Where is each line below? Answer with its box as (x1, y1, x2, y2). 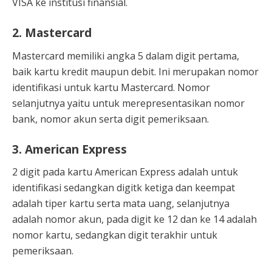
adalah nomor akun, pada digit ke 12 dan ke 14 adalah (12, 212, 257, 226)
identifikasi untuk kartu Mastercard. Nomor (12, 80, 210, 94)
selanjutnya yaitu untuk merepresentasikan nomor (12, 96, 245, 110)
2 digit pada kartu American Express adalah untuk (12, 165, 238, 179)
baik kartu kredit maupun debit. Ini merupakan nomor (12, 64, 259, 78)
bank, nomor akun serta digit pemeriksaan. (12, 112, 209, 126)
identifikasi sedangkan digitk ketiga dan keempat (12, 181, 235, 195)
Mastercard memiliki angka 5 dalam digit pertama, (12, 49, 239, 63)
